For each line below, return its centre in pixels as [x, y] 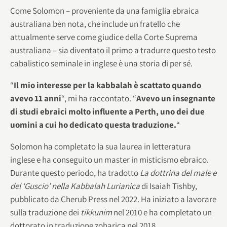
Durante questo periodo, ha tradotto [75, 173]
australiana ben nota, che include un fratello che [95, 24]
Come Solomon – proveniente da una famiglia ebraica [105, 10]
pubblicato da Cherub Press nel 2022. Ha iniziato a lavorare [113, 199]
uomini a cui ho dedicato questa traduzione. [93, 124]
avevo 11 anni [36, 98]
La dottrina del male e [178, 173]
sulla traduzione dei [45, 212]
